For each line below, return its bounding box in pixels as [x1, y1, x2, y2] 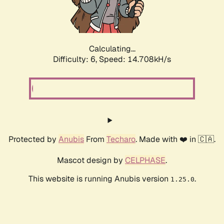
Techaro [106, 134, 135, 145]
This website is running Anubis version [28, 173, 170, 184]
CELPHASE [125, 155, 165, 166]
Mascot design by [57, 155, 125, 166]
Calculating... [88, 43, 135, 54]
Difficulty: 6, [53, 54, 99, 65]
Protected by [8, 134, 58, 145]
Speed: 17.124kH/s [99, 54, 171, 65]
